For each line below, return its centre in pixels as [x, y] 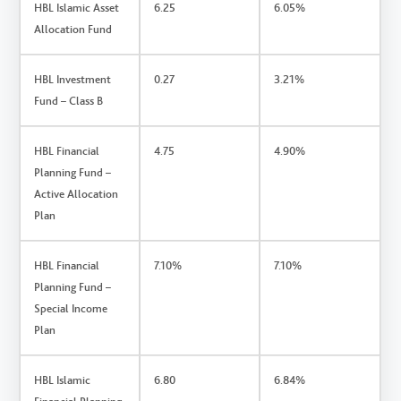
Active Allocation [77, 193]
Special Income [71, 308]
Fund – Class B [69, 100]
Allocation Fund [73, 29]
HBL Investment [73, 79]
